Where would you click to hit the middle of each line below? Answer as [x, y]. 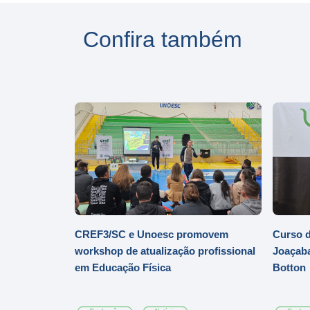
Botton [289, 267]
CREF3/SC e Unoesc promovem [152, 234]
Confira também [163, 39]
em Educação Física [123, 267]
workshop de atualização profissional [165, 251]
